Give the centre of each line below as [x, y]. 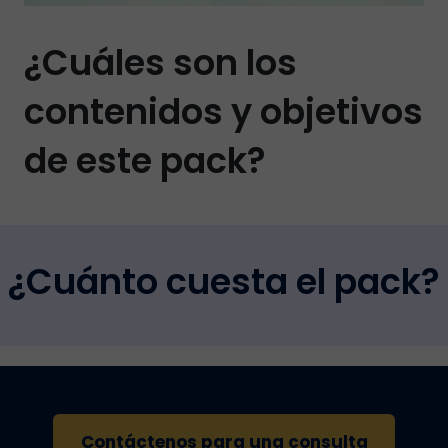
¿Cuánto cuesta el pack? [224, 282]
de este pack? [145, 161]
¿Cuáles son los [160, 63]
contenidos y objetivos [223, 112]
